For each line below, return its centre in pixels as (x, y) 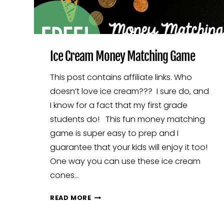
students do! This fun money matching (127, 119)
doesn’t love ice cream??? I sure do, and (129, 91)
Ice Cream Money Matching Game (122, 56)
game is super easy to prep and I (114, 133)
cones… (64, 175)
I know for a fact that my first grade (119, 105)
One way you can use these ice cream (125, 161)
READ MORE (71, 198)
